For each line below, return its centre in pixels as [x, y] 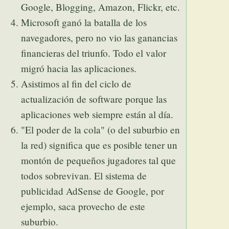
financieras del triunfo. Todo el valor [94, 53]
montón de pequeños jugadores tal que [99, 161]
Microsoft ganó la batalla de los [84, 22]
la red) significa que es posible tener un [99, 145]
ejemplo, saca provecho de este [83, 207]
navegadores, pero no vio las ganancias [99, 38]
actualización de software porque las [94, 99]
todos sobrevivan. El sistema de [84, 176]
